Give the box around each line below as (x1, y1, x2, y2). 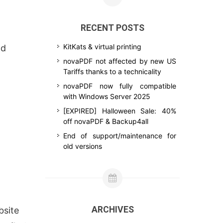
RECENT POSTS (81, 23, 144, 33)
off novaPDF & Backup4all (63, 117, 148, 125)
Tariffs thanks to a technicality (63, 67, 161, 76)
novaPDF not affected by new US (63, 57, 176, 65)
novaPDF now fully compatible (63, 82, 176, 90)
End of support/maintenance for (63, 131, 176, 140)
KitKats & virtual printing (63, 42, 141, 51)
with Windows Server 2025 (63, 92, 150, 101)
